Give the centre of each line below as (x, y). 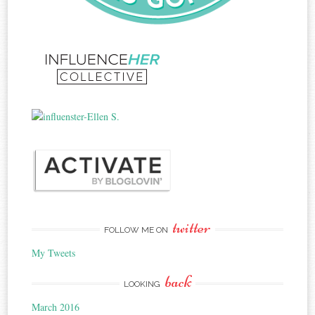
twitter (192, 228)
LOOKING (143, 284)
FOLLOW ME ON (137, 230)
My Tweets (54, 253)
